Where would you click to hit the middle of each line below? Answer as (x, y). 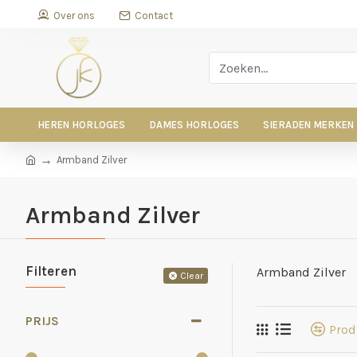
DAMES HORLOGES (194, 125)
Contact (154, 16)
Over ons (74, 16)
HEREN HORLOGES (81, 125)
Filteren (51, 271)
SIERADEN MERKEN (308, 125)
